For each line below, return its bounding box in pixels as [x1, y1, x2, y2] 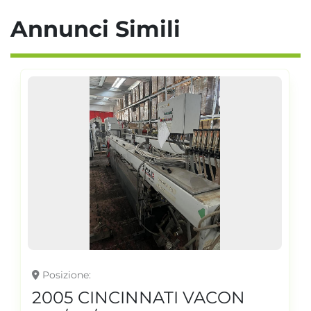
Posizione [42, 268, 90, 281]
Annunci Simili [28, 15, 180, 42]
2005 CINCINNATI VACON [32, 287, 246, 308]
